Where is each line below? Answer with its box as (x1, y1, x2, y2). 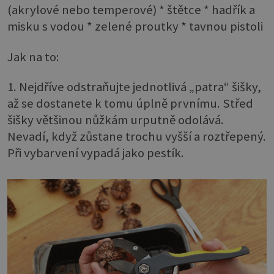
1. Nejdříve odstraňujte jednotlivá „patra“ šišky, (7, 79, 261, 95)
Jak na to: (7, 48, 59, 65)
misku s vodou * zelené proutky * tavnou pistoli (7, 18, 263, 35)
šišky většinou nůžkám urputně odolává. (7, 112, 224, 128)
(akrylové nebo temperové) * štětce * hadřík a (7, 2, 255, 18)
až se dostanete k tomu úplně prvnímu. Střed (7, 95, 253, 112)
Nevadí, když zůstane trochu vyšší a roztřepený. (7, 128, 266, 145)
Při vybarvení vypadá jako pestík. (7, 145, 184, 161)
